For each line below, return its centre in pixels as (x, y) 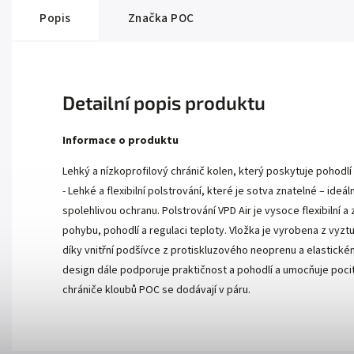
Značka (148, 19)
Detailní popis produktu (164, 103)
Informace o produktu (121, 141)
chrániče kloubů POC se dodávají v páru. (156, 290)
